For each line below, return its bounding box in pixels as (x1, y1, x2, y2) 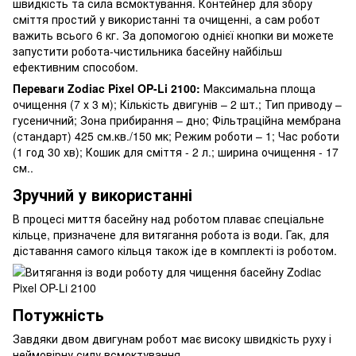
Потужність (13, 302, 104, 326)
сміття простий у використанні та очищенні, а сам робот (13, 10, 320, 27)
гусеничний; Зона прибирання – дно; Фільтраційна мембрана (13, 111, 341, 128)
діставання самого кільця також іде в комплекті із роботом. (13, 242, 337, 258)
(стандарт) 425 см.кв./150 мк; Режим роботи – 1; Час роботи (13, 127, 339, 144)
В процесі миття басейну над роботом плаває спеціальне (13, 210, 324, 226)
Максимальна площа (200, 79, 315, 96)
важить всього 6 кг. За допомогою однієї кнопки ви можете (13, 26, 334, 43)
